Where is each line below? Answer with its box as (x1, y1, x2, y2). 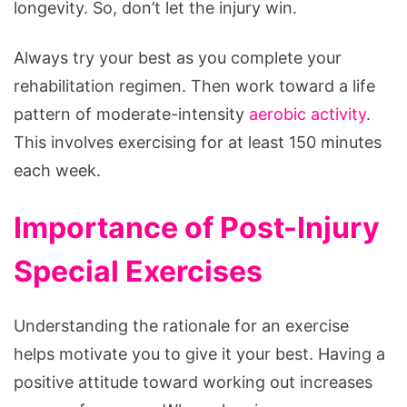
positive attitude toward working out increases (14, 372, 372, 392)
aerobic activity (249, 104, 366, 124)
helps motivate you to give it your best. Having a (14, 343, 385, 363)
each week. (14, 160, 101, 180)
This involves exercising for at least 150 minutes (14, 132, 382, 152)
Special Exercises (14, 253, 263, 289)
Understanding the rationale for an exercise (14, 315, 349, 335)
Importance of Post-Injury (14, 209, 380, 245)
